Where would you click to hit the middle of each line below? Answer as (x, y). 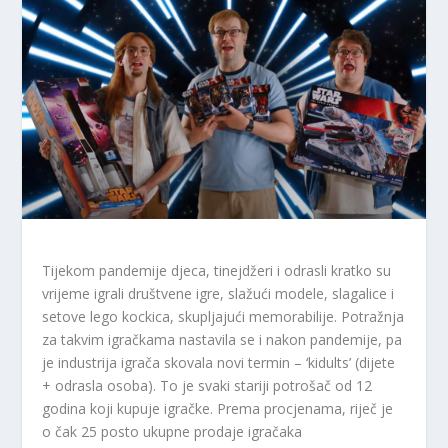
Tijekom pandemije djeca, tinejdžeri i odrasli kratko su (217, 270)
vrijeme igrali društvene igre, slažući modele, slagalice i (218, 293)
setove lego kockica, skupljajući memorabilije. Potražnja (223, 316)
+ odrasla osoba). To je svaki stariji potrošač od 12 (207, 385)
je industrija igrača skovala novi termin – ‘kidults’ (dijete (219, 362)
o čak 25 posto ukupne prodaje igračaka (172, 431)
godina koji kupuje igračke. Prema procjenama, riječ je (218, 408)
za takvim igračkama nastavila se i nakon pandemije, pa (222, 339)
